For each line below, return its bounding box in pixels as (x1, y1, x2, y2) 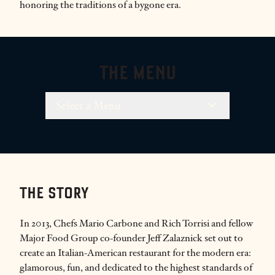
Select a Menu (56, 99, 120, 112)
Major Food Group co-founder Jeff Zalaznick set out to (20, 232, 243, 244)
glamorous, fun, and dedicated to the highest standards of (20, 261, 252, 273)
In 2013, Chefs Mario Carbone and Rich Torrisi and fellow (20, 217, 253, 229)
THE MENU (99, 64, 176, 84)
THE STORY (20, 186, 88, 203)
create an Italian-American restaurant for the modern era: (20, 247, 251, 258)
